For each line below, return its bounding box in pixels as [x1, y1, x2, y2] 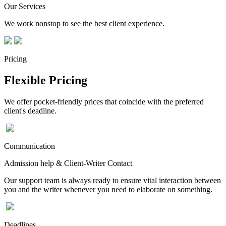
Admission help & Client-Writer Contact [4, 158, 132, 167]
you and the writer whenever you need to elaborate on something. [4, 185, 212, 194]
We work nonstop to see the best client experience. [4, 19, 164, 28]
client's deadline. [4, 106, 56, 115]
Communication [4, 141, 55, 150]
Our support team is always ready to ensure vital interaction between [4, 176, 221, 185]
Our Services [4, 2, 45, 11]
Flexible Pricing [4, 73, 87, 87]
